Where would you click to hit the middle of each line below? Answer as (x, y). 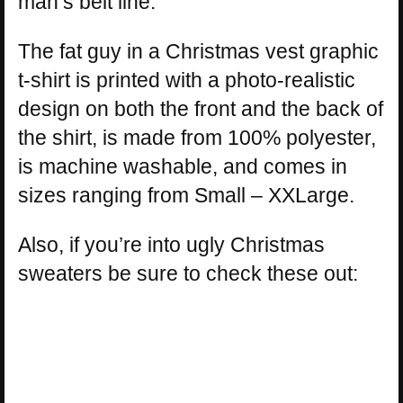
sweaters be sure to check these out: (188, 274)
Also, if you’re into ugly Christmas (171, 245)
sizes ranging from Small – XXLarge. (186, 196)
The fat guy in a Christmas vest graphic (198, 52)
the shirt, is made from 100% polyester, (197, 138)
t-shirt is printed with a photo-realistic (187, 81)
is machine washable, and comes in (183, 167)
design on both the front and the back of (201, 109)
